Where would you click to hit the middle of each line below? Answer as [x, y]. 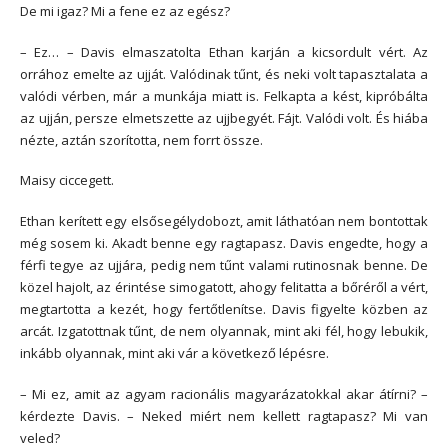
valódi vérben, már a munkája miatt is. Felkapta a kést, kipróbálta [224, 95]
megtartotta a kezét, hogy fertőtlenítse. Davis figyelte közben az [224, 309]
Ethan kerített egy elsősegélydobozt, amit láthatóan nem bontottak [224, 221]
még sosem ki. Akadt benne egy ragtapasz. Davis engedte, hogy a [224, 243]
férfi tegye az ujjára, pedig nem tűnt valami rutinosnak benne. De [224, 265]
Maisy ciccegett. [67, 180]
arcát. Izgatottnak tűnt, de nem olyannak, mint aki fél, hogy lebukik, [224, 331]
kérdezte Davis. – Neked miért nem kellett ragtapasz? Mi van [224, 415]
